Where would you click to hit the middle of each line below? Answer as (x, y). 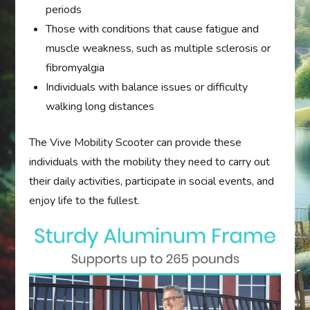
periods (64, 9)
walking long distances (100, 106)
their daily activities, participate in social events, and (152, 181)
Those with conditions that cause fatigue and (153, 29)
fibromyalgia (75, 67)
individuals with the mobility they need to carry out (150, 162)
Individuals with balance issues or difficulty (147, 87)
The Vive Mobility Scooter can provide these (136, 142)
